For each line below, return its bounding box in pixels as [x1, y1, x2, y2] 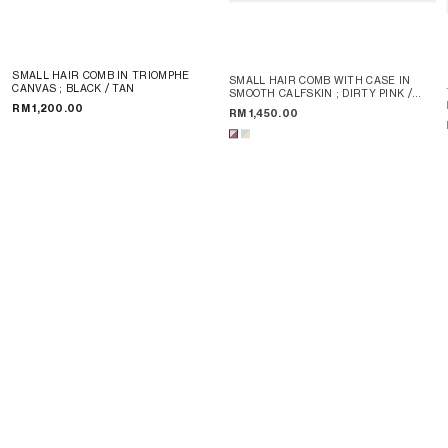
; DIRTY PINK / [335, 87, 412, 100]
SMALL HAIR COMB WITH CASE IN [228, 74, 411, 87]
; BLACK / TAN [59, 82, 135, 95]
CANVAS [12, 82, 60, 95]
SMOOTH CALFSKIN [228, 87, 336, 100]
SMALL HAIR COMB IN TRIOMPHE [12, 69, 190, 82]
